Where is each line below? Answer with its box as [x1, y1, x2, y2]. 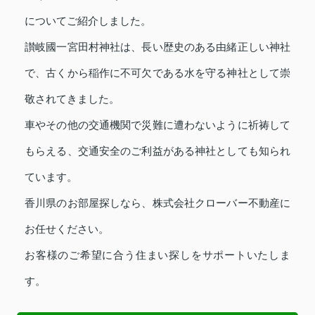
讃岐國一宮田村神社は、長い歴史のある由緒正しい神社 [25, 41, 290, 53]
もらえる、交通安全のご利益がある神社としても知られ [25, 146, 290, 157]
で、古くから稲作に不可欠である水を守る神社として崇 [25, 67, 290, 79]
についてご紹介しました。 [25, 15, 151, 27]
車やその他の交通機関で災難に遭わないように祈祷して [25, 120, 290, 131]
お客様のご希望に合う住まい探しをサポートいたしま [25, 250, 290, 262]
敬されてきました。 [25, 94, 120, 105]
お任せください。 [25, 224, 109, 236]
